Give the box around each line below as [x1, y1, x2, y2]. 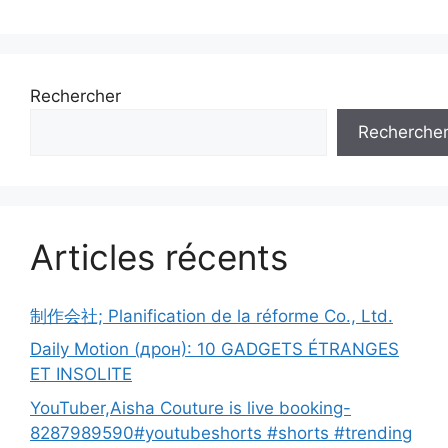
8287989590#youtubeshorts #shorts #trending [30, 422, 412, 443]
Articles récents [30, 236, 288, 279]
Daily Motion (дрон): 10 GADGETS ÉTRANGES [30, 339, 399, 360]
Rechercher [30, 86, 121, 107]
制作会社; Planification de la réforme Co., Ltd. [30, 305, 393, 326]
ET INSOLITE [30, 364, 132, 385]
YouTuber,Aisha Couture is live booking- [30, 397, 351, 418]
